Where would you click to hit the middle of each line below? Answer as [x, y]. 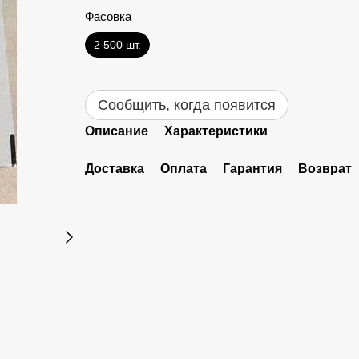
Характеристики [216, 131]
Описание [116, 131]
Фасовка [108, 16]
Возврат [325, 169]
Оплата [183, 169]
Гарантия [252, 169]
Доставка [114, 169]
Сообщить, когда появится [186, 105]
